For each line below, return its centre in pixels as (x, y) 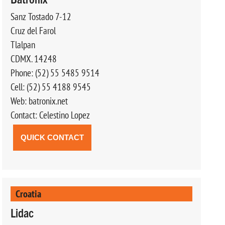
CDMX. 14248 (33, 59)
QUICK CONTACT (52, 137)
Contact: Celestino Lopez (50, 115)
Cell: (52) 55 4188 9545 (50, 87)
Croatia (28, 193)
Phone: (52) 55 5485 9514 (55, 73)
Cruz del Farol (33, 30)
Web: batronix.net (39, 101)
